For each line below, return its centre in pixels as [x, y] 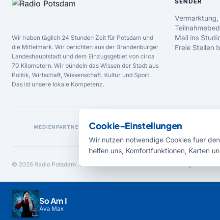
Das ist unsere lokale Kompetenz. [58, 84]
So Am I [53, 200]
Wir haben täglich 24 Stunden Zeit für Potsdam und [82, 38]
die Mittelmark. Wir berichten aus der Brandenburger [85, 47]
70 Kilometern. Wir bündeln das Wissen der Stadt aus [85, 66]
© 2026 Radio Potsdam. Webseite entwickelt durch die [88, 164]
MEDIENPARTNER [58, 126]
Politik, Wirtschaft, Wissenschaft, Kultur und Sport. [81, 75]
